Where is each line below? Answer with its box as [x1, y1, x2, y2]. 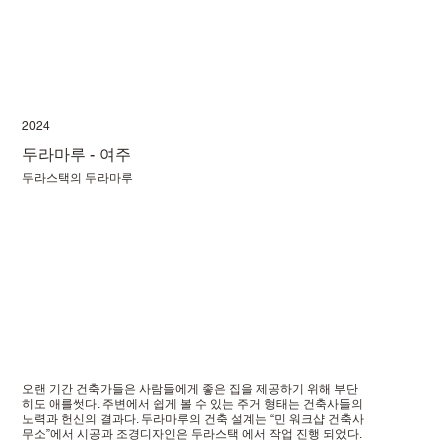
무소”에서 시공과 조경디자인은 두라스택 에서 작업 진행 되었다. [22, 427, 363, 442]
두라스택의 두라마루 [22, 171, 134, 186]
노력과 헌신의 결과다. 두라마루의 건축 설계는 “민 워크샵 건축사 [22, 412, 365, 427]
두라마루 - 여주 [22, 145, 132, 165]
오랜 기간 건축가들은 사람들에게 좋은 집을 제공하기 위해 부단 [22, 382, 359, 397]
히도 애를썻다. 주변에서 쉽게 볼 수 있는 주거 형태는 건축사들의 [22, 397, 364, 412]
